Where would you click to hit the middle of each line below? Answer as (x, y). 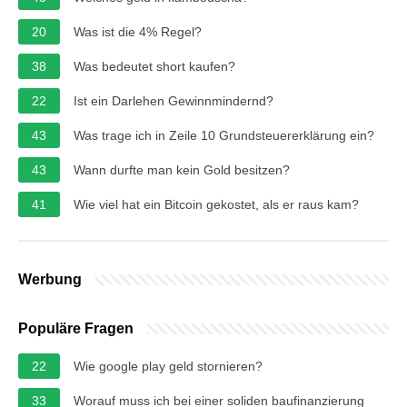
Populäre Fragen (76, 328)
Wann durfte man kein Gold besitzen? (182, 169)
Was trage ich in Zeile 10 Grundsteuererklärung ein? (224, 135)
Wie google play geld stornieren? (168, 366)
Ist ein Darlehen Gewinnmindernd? (174, 100)
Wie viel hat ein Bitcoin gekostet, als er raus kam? (216, 204)
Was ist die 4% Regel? (138, 31)
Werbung (50, 279)
